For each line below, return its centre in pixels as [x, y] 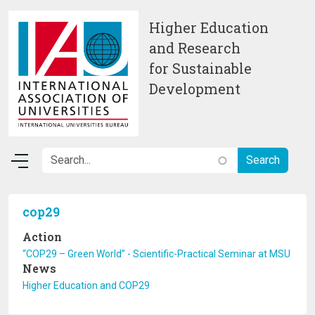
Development [197, 89]
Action [42, 237]
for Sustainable [200, 69]
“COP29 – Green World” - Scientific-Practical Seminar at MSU [156, 254]
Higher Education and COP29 [86, 285]
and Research [195, 48]
